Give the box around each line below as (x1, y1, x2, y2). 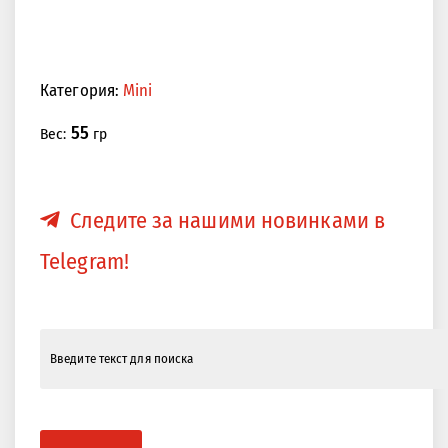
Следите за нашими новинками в (70, 207, 386, 235)
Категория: (40, 80, 124, 101)
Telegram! (40, 248, 129, 276)
